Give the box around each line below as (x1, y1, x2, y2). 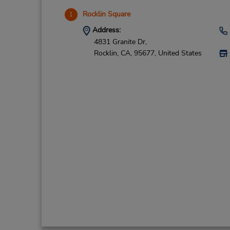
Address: (90, 25, 121, 35)
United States (158, 48, 202, 59)
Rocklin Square (82, 9, 130, 19)
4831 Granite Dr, (93, 36, 147, 47)
